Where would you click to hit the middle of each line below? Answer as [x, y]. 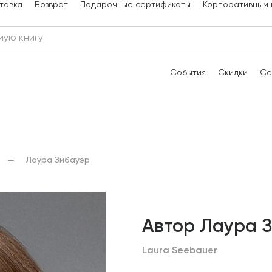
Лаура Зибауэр [58, 161]
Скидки [233, 73]
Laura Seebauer [180, 251]
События [188, 73]
